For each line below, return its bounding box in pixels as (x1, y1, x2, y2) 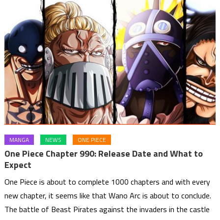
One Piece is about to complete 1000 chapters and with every (4, 176, 211, 188)
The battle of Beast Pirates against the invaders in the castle (4, 203, 210, 216)
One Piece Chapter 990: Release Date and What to (4, 147, 203, 161)
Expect (4, 158, 32, 172)
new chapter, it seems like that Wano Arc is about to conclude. (4, 190, 212, 202)
